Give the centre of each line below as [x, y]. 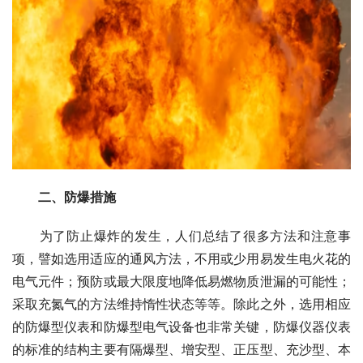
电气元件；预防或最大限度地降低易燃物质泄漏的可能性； [181, 282]
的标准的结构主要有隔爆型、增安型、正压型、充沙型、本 [181, 350]
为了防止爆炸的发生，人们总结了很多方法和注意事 [181, 236]
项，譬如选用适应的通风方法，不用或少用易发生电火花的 [181, 259]
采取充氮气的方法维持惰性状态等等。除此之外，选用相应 [181, 304]
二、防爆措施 [77, 197]
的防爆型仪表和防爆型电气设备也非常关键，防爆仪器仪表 [181, 327]
